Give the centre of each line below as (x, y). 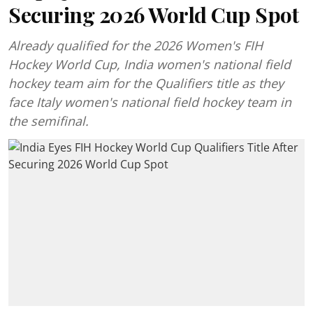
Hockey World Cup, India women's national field (150, 64)
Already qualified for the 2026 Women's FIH (136, 45)
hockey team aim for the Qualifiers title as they (146, 83)
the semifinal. (49, 121)
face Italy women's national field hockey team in (150, 102)
